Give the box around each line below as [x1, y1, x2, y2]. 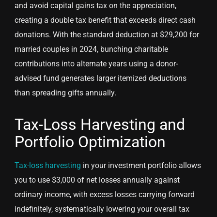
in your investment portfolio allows [81, 161, 201, 170]
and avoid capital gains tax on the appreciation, [15, 1, 176, 11]
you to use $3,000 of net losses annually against [15, 175, 180, 185]
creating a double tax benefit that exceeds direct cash [15, 15, 196, 25]
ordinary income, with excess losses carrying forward [15, 190, 195, 200]
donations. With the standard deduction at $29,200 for [15, 30, 199, 40]
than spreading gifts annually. [15, 88, 116, 98]
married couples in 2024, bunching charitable [15, 45, 168, 54]
